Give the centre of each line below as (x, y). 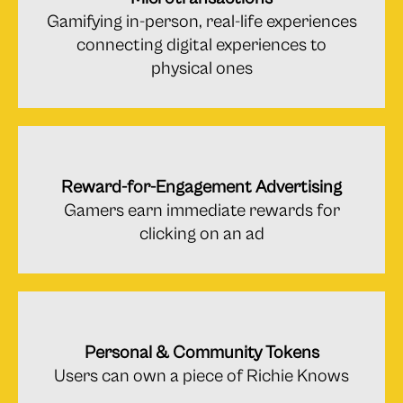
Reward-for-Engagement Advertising (201, 187)
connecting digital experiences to (201, 45)
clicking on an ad (201, 234)
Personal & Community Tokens (201, 353)
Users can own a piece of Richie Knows (201, 376)
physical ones (201, 68)
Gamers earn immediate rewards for (201, 210)
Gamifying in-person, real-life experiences (201, 22)
